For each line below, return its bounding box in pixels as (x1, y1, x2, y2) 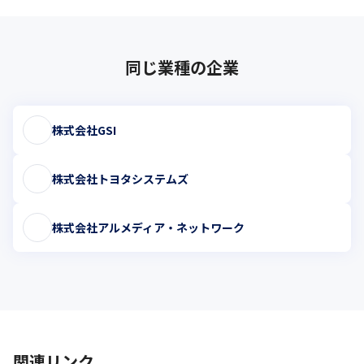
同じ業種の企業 (125, 55, 239, 79)
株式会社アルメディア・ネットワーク (52, 219, 245, 236)
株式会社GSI (52, 121, 116, 138)
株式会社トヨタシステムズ (52, 170, 188, 187)
